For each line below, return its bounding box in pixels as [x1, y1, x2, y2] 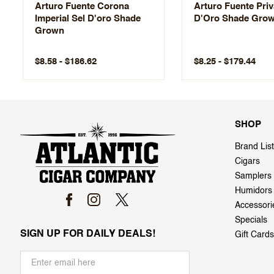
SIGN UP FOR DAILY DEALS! [20, 229, 155, 239]
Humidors [235, 186, 272, 195]
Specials [235, 215, 267, 224]
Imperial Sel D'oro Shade [35, 13, 141, 23]
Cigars [235, 157, 260, 166]
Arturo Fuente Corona [35, 1, 129, 11]
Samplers [235, 171, 272, 180]
